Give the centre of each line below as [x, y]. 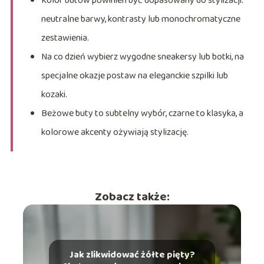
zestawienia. [65, 38]
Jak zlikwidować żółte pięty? [132, 255]
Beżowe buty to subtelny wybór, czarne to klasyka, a [142, 114]
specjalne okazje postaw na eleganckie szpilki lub [134, 76]
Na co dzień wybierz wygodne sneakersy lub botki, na [142, 57]
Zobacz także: [132, 197]
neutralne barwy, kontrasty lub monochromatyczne [141, 19]
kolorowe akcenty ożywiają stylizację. [115, 133]
